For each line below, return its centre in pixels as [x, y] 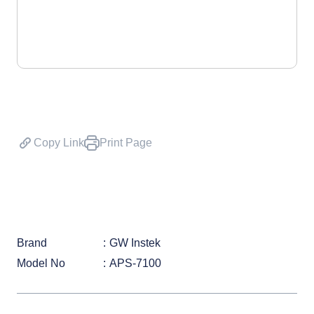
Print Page [126, 143]
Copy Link [59, 143]
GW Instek [135, 243]
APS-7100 [135, 263]
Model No [41, 263]
